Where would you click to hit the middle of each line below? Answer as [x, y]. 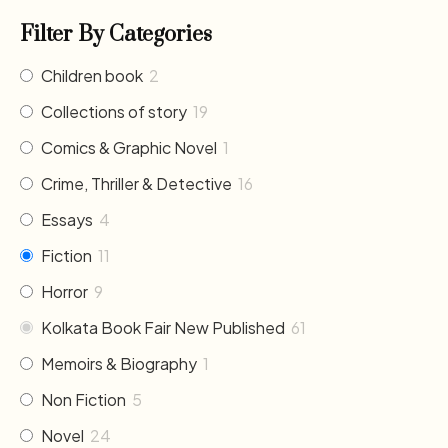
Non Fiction [83, 399]
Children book [92, 75]
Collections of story [114, 111]
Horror [64, 291]
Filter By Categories [116, 34]
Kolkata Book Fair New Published [163, 327]
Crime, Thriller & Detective [136, 183]
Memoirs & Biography [119, 363]
